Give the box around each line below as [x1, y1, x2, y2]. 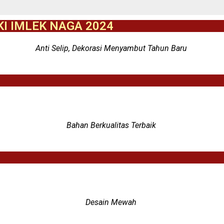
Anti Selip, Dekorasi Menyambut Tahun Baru [35, 43, 189, 53]
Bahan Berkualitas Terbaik [66, 120, 158, 130]
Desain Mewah [85, 197, 138, 207]
